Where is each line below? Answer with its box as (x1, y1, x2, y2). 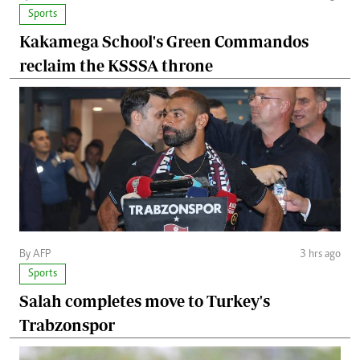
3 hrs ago (300, 249, 341, 261)
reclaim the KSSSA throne (19, 56, 213, 76)
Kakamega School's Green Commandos (19, 32, 309, 51)
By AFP (19, 249, 51, 261)
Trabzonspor (19, 316, 115, 335)
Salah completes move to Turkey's (19, 292, 270, 311)
